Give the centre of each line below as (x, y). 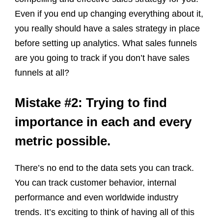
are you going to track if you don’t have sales (102, 58)
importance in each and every (103, 122)
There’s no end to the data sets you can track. (104, 168)
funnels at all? (42, 72)
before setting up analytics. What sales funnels (106, 43)
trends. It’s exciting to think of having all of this (105, 212)
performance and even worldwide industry (96, 197)
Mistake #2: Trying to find (91, 102)
